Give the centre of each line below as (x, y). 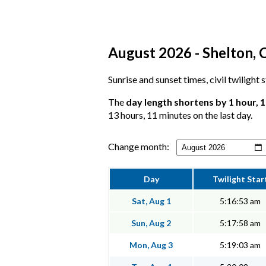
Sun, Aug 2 (151, 223)
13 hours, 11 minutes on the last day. (180, 115)
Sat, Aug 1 (151, 201)
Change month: (139, 147)
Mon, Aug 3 (151, 245)
